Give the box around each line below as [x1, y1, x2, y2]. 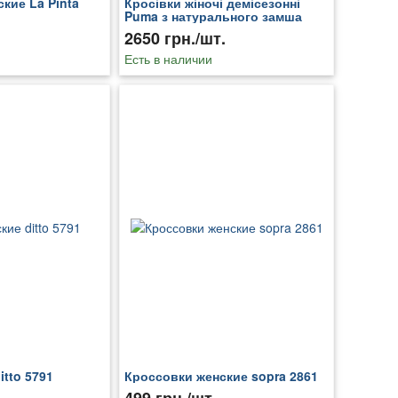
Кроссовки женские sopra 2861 [123, 367, 318, 386]
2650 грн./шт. [123, 27, 226, 51]
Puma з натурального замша [123, 7, 302, 26]
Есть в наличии [123, 50, 212, 68]
